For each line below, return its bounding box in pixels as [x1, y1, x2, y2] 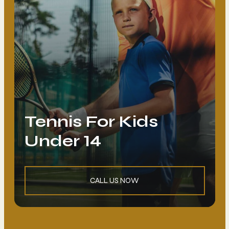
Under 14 [24, 131, 101, 151]
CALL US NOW [90, 176, 139, 185]
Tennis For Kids [24, 111, 158, 132]
